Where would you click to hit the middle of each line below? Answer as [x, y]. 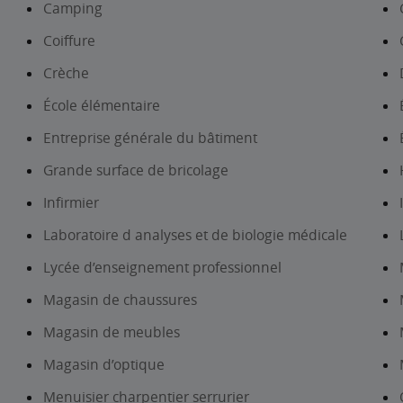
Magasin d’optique [104, 364]
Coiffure [69, 40]
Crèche [66, 73]
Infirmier [71, 202]
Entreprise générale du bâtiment [150, 138]
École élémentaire [102, 105]
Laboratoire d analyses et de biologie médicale [195, 235]
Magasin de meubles [112, 332]
